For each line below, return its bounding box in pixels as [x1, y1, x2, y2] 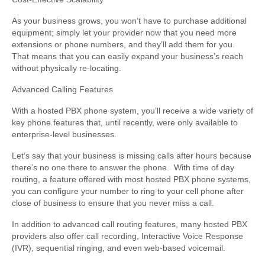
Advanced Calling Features [12, 85, 113, 95]
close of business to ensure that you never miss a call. [12, 198, 214, 208]
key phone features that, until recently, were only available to [12, 118, 238, 128]
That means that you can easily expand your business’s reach [12, 51, 243, 62]
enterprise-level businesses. [12, 130, 117, 140]
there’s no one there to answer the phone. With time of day [12, 163, 234, 173]
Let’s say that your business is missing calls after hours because [12, 151, 251, 161]
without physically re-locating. [12, 63, 121, 73]
